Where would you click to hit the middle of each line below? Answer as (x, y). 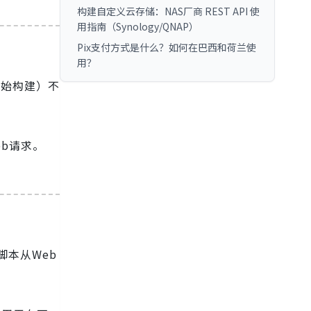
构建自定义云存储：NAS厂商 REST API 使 (168, 11)
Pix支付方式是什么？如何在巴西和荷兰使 (167, 47)
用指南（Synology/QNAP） (138, 26)
